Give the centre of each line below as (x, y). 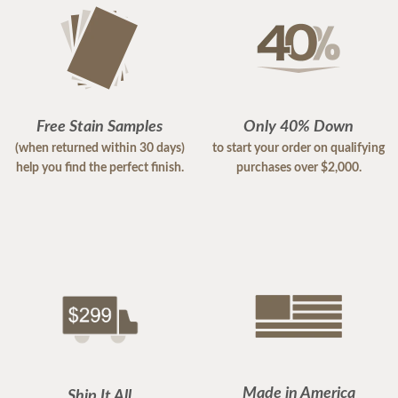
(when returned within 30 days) (99, 148)
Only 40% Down (298, 127)
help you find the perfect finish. (99, 167)
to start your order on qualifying (298, 148)
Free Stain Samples (99, 127)
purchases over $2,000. (298, 167)
